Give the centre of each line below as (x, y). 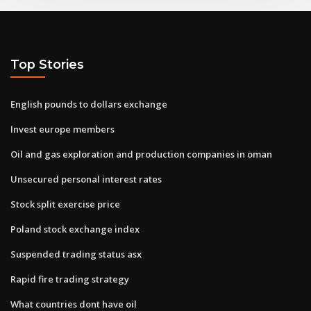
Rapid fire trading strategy (70, 279)
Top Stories (47, 65)
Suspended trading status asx (76, 254)
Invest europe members (62, 129)
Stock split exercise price (65, 204)
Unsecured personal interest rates (86, 179)
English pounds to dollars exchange (89, 104)
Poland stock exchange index (75, 229)
